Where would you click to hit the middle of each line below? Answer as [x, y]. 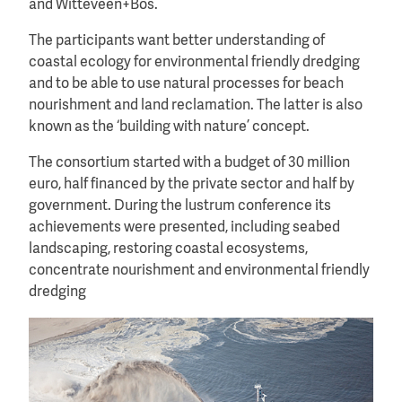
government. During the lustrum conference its [180, 207]
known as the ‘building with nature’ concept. [169, 128]
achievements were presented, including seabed [184, 228]
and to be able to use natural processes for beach [186, 85]
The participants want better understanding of [177, 42]
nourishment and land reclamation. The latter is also [196, 106]
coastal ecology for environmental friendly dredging [194, 63]
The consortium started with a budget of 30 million [189, 164]
